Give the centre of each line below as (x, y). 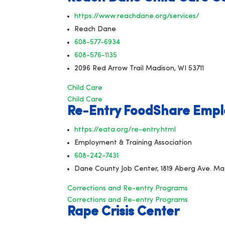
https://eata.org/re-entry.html (125, 130)
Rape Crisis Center (124, 212)
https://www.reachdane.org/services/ (137, 16)
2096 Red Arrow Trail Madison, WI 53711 (139, 68)
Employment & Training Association (133, 143)
